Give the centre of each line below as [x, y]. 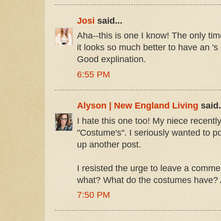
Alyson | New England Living [138, 106]
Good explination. [111, 59]
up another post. [109, 144]
